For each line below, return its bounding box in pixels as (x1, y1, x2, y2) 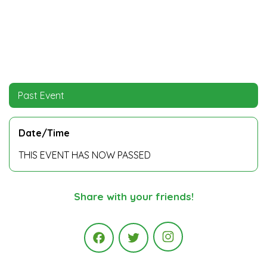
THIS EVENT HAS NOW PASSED (18, 149, 151, 162)
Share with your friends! (73, 190, 194, 203)
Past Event (18, 89, 64, 102)
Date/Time (18, 127, 70, 139)
